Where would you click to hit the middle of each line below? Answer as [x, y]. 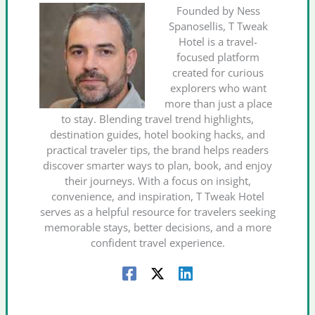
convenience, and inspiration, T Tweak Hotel [157, 196]
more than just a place [218, 103]
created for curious [218, 72]
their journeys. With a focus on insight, [157, 180]
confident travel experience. [157, 242]
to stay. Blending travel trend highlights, [157, 118]
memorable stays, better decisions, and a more [157, 227]
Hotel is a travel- [218, 41]
